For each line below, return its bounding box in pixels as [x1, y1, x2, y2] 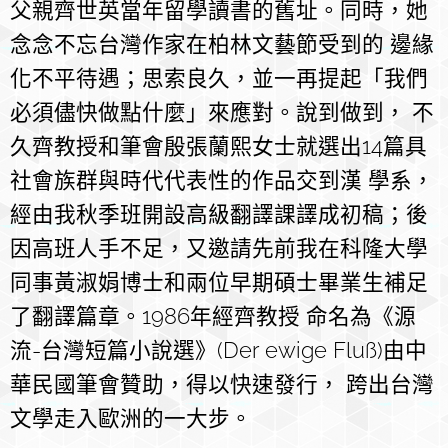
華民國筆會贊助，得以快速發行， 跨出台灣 [10, 372, 434, 398]
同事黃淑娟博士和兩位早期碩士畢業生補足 [10, 270, 428, 296]
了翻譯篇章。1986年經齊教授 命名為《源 [10, 304, 416, 330]
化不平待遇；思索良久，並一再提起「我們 [10, 66, 428, 92]
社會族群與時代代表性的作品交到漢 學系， [10, 168, 434, 194]
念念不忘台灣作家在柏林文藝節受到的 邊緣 [10, 32, 434, 58]
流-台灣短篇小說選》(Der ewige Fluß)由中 [10, 338, 427, 364]
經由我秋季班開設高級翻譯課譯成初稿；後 [10, 202, 428, 228]
